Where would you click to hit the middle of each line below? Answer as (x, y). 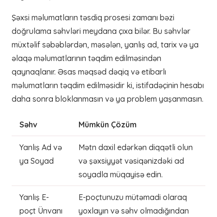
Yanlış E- (34, 197)
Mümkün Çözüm (108, 124)
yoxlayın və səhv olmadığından (134, 211)
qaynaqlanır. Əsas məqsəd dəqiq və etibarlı (89, 72)
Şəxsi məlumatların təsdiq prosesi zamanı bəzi (93, 17)
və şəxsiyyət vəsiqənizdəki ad (131, 161)
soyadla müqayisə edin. (121, 174)
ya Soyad (37, 161)
